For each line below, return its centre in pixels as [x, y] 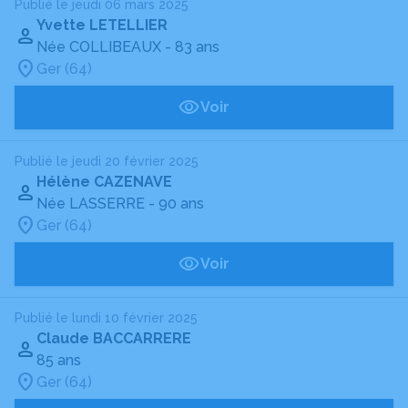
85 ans [59, 360]
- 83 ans [192, 47]
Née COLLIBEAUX [99, 47]
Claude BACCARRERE [114, 338]
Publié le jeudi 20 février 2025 [107, 161]
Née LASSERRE [91, 204]
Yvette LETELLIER [102, 25]
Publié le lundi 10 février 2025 [106, 318]
